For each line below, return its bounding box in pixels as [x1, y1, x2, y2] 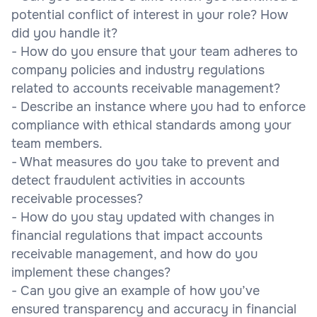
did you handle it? [11, 25, 117, 41]
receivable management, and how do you [11, 246, 258, 262]
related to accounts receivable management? [11, 80, 280, 96]
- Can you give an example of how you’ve [11, 282, 260, 299]
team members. [11, 135, 103, 151]
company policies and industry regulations [11, 62, 265, 78]
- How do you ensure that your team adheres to [11, 43, 298, 59]
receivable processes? [11, 190, 143, 207]
